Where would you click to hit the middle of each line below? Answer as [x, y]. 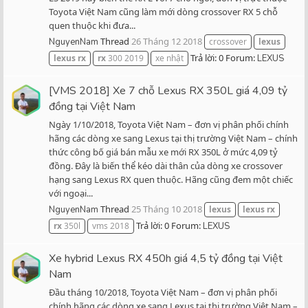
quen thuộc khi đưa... [92, 25]
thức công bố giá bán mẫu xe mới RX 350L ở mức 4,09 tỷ [163, 152]
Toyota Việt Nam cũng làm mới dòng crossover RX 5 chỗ [163, 11]
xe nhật [169, 58]
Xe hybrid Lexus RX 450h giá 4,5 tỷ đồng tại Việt [166, 258]
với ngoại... [71, 193]
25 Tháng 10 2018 [167, 209]
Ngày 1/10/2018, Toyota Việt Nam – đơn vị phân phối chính [169, 124]
